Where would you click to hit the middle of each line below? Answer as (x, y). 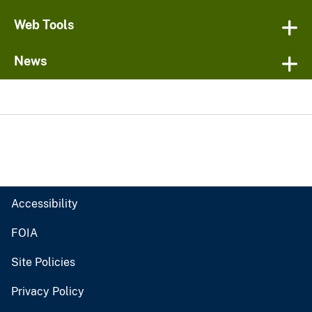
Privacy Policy (48, 292)
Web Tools (44, 25)
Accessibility (45, 204)
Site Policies (43, 263)
